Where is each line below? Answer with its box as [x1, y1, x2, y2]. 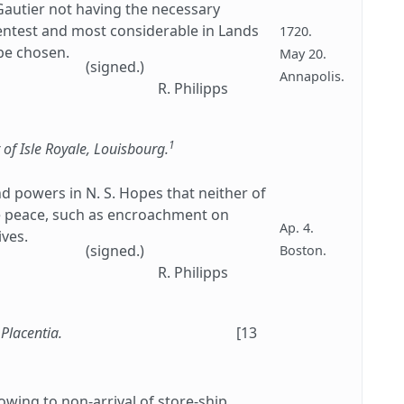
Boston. [280, 241, 326, 259]
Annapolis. [280, 67, 344, 85]
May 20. [280, 44, 326, 62]
